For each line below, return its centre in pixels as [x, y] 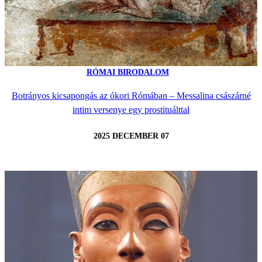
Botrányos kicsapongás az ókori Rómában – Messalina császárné [131, 96]
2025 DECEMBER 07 [131, 136]
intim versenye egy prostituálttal [131, 110]
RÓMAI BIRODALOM [127, 73]
